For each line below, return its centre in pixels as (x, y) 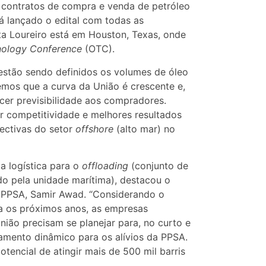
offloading (105, 166)
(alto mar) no (144, 129)
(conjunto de (158, 166)
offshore (94, 129)
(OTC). (98, 49)
